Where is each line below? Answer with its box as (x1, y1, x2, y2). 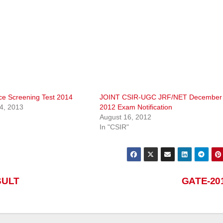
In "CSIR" (100, 123, 129, 131)
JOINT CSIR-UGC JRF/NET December (100, 93, 222, 102)
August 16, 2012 (100, 113, 151, 121)
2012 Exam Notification (100, 103, 172, 111)
